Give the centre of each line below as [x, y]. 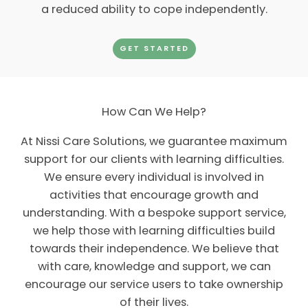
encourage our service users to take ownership [154, 285]
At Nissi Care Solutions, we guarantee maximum [154, 142]
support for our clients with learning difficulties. [154, 159]
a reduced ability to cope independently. [154, 9]
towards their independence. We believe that [154, 249]
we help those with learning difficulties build [154, 231]
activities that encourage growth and [154, 195]
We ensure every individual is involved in [154, 177]
